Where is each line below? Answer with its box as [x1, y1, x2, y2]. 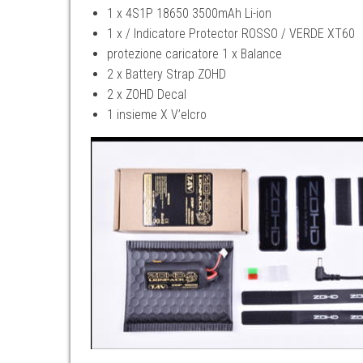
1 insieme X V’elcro [107, 106, 207, 122]
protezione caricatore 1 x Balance [107, 45, 282, 62]
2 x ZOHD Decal [107, 86, 186, 102]
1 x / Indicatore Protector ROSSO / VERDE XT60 [107, 25, 355, 41]
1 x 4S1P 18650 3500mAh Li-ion [107, 5, 271, 21]
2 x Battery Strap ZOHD [107, 66, 226, 82]
